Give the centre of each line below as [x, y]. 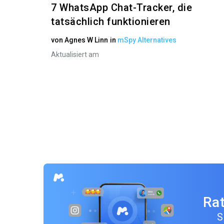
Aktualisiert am [75, 54]
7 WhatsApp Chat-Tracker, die [122, 7]
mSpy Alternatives [147, 40]
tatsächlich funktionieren [111, 21]
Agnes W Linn [86, 40]
